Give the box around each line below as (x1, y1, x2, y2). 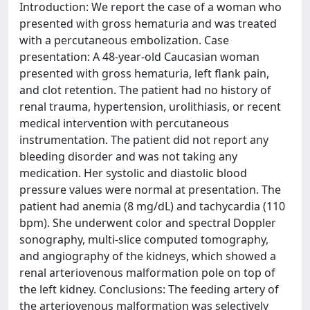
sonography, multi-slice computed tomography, (19, 232, 268, 247)
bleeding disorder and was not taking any (19, 149, 237, 164)
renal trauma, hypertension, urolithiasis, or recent (19, 99, 281, 114)
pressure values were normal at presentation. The (19, 182, 281, 197)
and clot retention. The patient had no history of (19, 82, 271, 98)
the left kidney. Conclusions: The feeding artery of (19, 282, 279, 297)
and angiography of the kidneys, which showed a (19, 248, 276, 264)
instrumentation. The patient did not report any (19, 132, 268, 147)
